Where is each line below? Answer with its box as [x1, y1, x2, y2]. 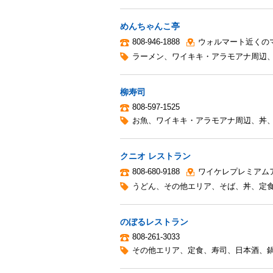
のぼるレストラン [120, 216, 188, 227]
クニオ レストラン [120, 151, 191, 161]
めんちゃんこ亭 [120, 21, 180, 31]
